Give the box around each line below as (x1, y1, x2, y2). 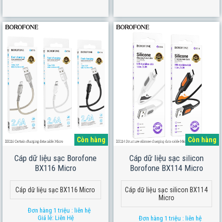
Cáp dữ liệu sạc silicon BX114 (125, 186, 208, 194)
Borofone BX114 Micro (130, 163, 203, 173)
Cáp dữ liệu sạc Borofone (14, 153, 97, 163)
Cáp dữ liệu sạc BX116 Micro (15, 186, 96, 194)
